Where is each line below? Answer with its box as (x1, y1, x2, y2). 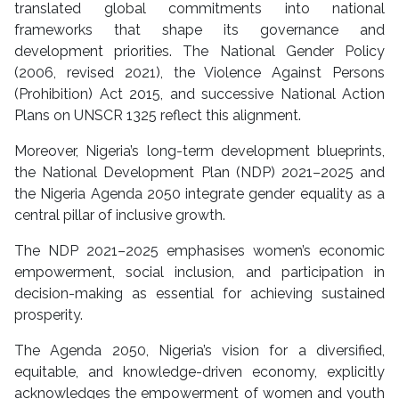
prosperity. (14, 306, 83, 324)
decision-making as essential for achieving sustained (14, 285, 385, 303)
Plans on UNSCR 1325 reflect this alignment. (14, 107, 301, 125)
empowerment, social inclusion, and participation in (14, 264, 385, 281)
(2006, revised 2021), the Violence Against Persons (14, 64, 385, 82)
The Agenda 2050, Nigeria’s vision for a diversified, (14, 342, 385, 360)
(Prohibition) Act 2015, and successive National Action (14, 85, 385, 103)
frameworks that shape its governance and (14, 21, 385, 39)
